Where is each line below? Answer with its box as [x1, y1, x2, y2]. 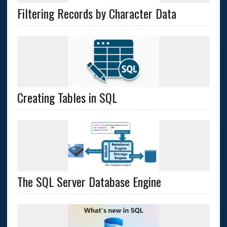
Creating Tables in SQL [17, 88, 117, 107]
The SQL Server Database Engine [17, 172, 161, 191]
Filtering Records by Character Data [17, 4, 176, 23]
